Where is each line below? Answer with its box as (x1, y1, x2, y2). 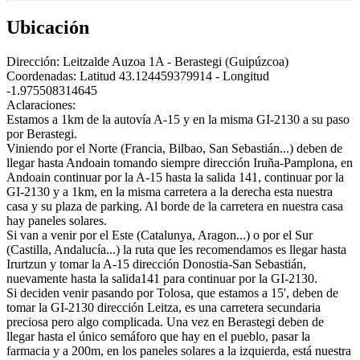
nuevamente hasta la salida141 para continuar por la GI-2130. (6, 271, 317, 285)
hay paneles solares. (6, 213, 107, 227)
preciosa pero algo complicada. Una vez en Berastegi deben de (6, 314, 324, 329)
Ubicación (6, 16, 89, 38)
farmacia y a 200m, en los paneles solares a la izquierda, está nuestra (6, 343, 351, 358)
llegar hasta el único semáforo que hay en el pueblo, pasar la (6, 329, 310, 343)
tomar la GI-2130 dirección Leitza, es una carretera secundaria (6, 300, 321, 314)
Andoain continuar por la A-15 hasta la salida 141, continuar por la (6, 170, 344, 184)
